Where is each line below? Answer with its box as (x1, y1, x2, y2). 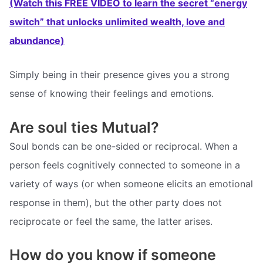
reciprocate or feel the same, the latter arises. (9, 215, 213, 227)
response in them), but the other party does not (9, 196, 222, 208)
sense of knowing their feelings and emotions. (9, 87, 214, 99)
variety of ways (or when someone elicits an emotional (9, 177, 253, 190)
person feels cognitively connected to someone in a (9, 159, 240, 171)
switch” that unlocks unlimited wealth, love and (9, 16, 225, 28)
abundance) (9, 35, 65, 47)
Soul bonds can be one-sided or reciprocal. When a (9, 140, 238, 152)
